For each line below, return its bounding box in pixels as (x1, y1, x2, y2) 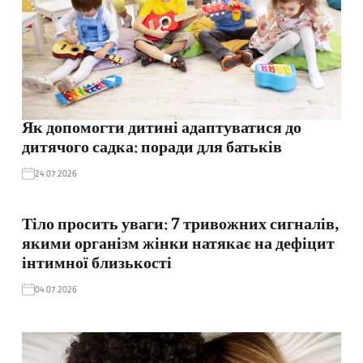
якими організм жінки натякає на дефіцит (22, 231, 335, 259)
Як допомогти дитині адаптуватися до (22, 115, 301, 143)
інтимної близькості (22, 250, 172, 279)
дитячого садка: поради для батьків (22, 135, 282, 163)
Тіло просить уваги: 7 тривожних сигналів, (22, 211, 340, 240)
